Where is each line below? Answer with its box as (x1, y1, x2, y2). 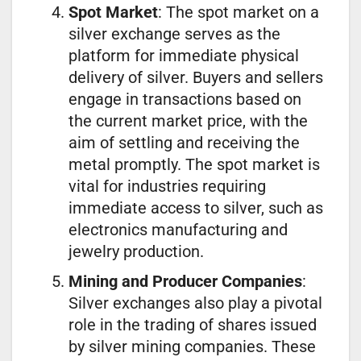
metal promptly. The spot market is (68, 154, 320, 174)
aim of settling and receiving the (68, 132, 300, 152)
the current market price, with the (68, 110, 308, 131)
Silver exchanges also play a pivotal (68, 293, 322, 313)
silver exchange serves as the (68, 23, 280, 44)
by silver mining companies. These (68, 336, 316, 356)
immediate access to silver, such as (68, 197, 323, 218)
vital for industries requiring (68, 176, 266, 196)
